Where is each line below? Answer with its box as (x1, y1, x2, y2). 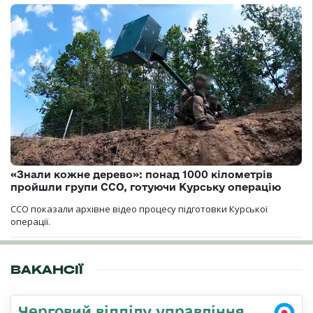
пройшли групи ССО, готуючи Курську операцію (10, 181, 281, 194)
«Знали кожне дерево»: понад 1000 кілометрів (10, 168, 272, 181)
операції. (10, 215, 50, 228)
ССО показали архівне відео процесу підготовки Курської (10, 203, 268, 216)
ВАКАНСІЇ (10, 262, 83, 278)
